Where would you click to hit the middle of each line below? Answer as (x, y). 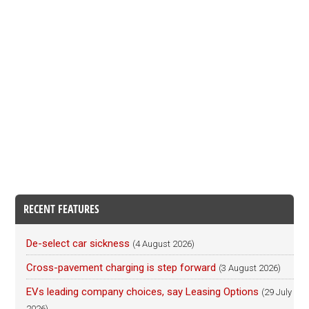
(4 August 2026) (164, 244)
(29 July (277, 292)
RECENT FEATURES (62, 209)
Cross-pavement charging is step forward (121, 268)
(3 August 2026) (250, 268)
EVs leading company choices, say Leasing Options (143, 292)
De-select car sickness (78, 243)
